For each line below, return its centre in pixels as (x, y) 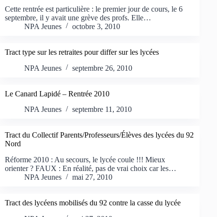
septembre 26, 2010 (102, 68)
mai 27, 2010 (92, 177)
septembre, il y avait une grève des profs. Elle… (78, 17)
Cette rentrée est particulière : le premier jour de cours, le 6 (94, 9)
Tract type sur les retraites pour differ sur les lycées (82, 52)
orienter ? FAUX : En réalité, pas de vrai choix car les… (91, 169)
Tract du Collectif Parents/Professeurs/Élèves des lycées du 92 (99, 135)
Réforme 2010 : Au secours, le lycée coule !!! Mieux (85, 160)
